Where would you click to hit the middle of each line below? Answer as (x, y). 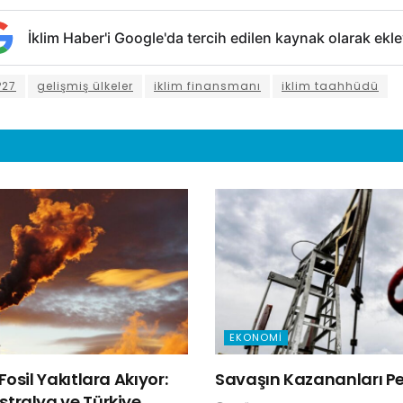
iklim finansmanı (207, 86)
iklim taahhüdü (330, 86)
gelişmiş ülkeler (85, 86)
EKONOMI (256, 338)
